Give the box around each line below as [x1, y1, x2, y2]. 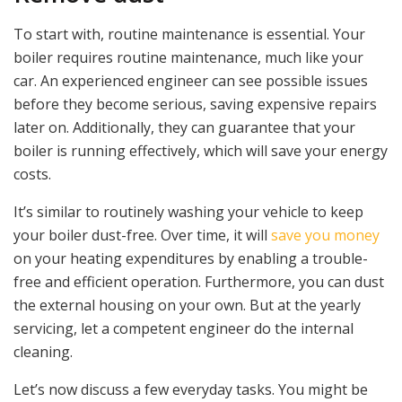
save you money [271, 224, 380, 245]
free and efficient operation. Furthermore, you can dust [13, 271, 384, 292]
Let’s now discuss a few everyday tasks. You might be [13, 379, 368, 399]
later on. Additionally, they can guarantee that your [13, 117, 355, 137]
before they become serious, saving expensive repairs [13, 93, 377, 114]
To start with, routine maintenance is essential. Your [13, 23, 365, 44]
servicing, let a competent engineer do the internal [13, 318, 354, 338]
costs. [13, 163, 51, 184]
